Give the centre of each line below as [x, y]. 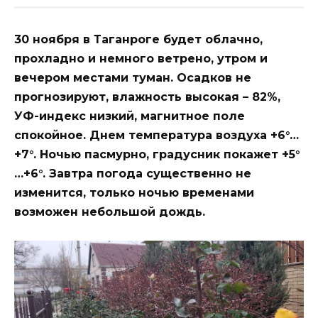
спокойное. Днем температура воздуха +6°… [157, 135]
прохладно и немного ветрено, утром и [141, 58]
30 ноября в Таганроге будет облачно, [138, 39]
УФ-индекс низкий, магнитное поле [130, 116]
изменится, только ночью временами [134, 192]
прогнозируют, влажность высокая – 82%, [147, 97]
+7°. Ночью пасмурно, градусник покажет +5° [157, 154]
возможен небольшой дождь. [110, 212]
